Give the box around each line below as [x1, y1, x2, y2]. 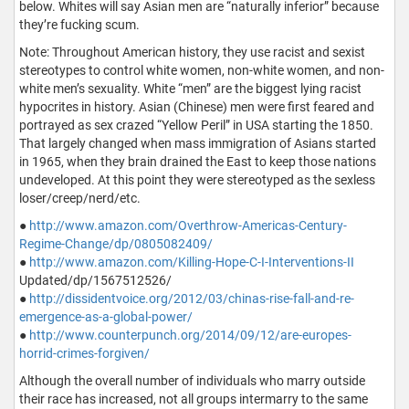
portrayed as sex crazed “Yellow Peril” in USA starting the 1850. [19, 118, 373, 133]
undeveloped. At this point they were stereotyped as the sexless [19, 173, 375, 188]
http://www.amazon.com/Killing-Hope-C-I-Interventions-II [29, 255, 354, 270]
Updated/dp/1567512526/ [19, 273, 172, 288]
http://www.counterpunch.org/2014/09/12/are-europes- [29, 328, 351, 343]
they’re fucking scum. [19, 17, 140, 33]
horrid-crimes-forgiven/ [19, 346, 150, 362]
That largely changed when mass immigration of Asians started [19, 136, 376, 152]
